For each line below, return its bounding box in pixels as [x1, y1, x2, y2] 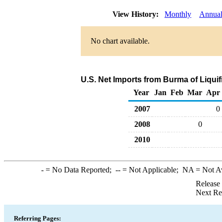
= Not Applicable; [120, 166, 182, 174]
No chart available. [91, 37, 150, 45]
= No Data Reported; [43, 166, 115, 174]
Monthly [165, 10, 191, 18]
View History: [111, 10, 163, 18]
